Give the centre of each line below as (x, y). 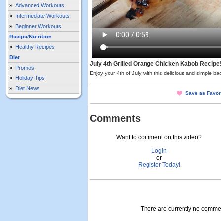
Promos (25, 68)
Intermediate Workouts (42, 16)
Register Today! (159, 165)
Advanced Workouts (40, 5)
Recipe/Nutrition (31, 37)
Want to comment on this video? (159, 137)
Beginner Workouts (38, 26)
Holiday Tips (30, 78)
